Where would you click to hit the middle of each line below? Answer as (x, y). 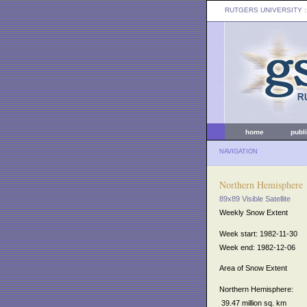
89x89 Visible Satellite (255, 199)
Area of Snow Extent (253, 268)
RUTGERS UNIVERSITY (263, 10)
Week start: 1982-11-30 (258, 233)
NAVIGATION (238, 151)
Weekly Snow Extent (254, 212)
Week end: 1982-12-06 (257, 247)
